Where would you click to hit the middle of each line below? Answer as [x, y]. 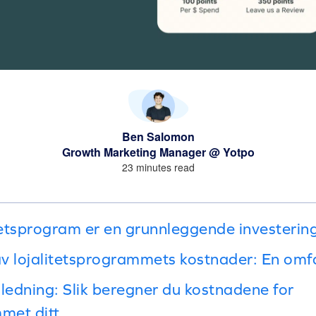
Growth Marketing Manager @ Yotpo [158, 152]
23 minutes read [158, 167]
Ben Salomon [158, 136]
